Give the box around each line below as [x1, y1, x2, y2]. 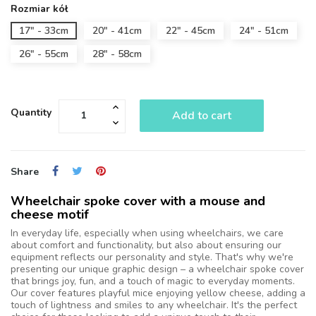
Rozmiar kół [11, 1, 68, 16]
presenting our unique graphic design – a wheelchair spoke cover [11, 262, 304, 276]
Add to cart [172, 107, 231, 123]
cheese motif [11, 205, 89, 223]
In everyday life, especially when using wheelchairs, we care [11, 226, 284, 240]
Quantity [11, 105, 51, 119]
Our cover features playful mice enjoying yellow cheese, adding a [11, 286, 305, 300]
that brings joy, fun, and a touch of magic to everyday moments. [11, 274, 295, 288]
